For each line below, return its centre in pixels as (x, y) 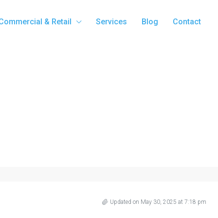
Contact (187, 22)
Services (111, 22)
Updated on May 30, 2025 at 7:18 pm (158, 202)
